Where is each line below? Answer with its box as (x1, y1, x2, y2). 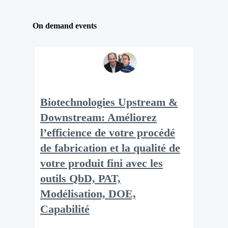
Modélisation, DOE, (40, 188, 136, 201)
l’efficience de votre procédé (40, 127, 175, 139)
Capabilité (40, 203, 90, 216)
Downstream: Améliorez (40, 111, 157, 124)
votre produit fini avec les (40, 157, 163, 170)
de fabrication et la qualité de (40, 142, 180, 155)
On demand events (33, 21, 97, 31)
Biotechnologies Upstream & (40, 96, 178, 109)
